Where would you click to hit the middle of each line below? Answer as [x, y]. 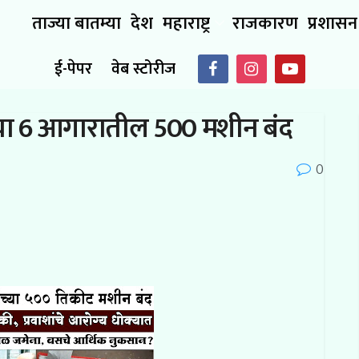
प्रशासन [333, 23]
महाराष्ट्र [186, 23]
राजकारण [265, 23]
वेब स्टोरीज [143, 69]
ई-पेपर [73, 69]
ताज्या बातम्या [77, 23]
